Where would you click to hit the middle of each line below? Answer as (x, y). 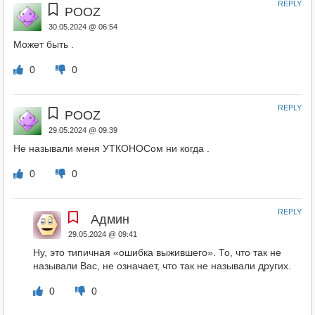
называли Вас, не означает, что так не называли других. (162, 266)
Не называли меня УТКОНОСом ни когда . (111, 149)
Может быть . (43, 45)
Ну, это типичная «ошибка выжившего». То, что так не (157, 253)
